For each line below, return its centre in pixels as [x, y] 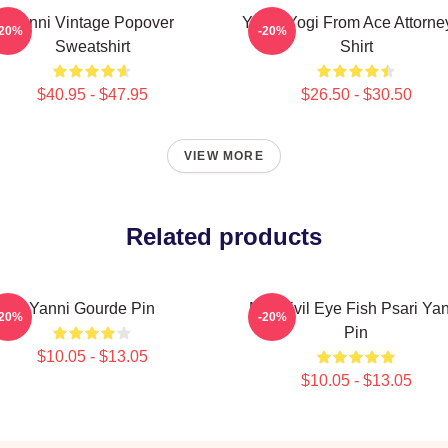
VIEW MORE [224, 156]
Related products [224, 236]
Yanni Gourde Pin [92, 308]
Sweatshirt [92, 46]
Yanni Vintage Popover [92, 22]
